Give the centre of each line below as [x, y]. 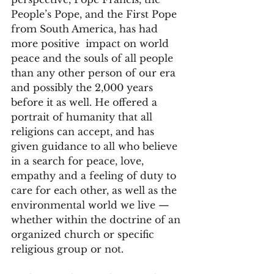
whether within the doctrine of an [97, 219]
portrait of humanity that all [83, 117]
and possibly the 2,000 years [83, 87]
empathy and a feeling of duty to [95, 175]
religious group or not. [67, 249]
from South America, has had [86, 28]
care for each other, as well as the [95, 190]
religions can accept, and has [84, 131]
